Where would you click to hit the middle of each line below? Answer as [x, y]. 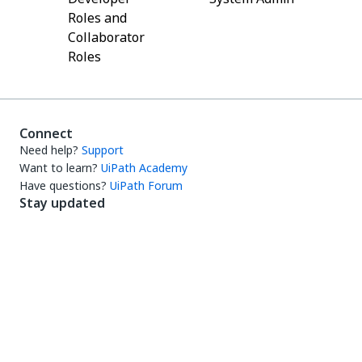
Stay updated [62, 203]
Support [103, 150]
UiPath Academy [144, 168]
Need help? [49, 150]
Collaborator [106, 37]
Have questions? [63, 185]
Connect [46, 133]
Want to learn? [59, 168]
